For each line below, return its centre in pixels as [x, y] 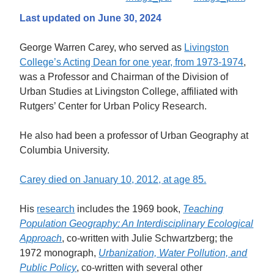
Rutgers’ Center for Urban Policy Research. [113, 106]
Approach [41, 238]
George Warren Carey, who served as [102, 47]
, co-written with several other [140, 267]
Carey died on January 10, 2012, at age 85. [113, 179]
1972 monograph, [59, 253]
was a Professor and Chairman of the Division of [124, 76]
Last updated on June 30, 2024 [91, 18]
